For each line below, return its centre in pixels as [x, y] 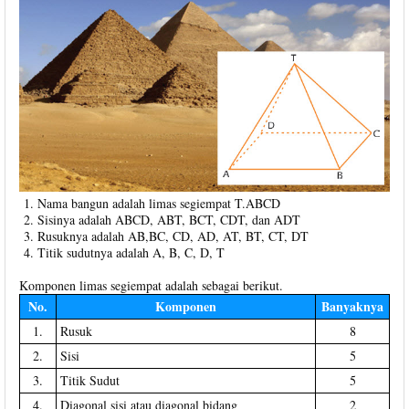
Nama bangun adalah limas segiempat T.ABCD [159, 203]
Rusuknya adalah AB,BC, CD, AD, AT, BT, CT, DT [173, 236]
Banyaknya [352, 306]
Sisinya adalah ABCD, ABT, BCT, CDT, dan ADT [169, 220]
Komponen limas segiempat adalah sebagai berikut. [151, 285]
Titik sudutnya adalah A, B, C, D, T [131, 252]
